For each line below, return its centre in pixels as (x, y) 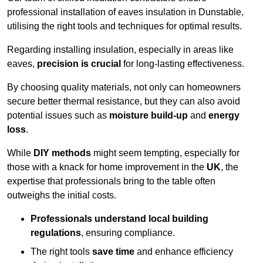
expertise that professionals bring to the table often (111, 181)
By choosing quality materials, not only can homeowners (124, 87)
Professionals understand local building (119, 219)
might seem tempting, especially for (165, 153)
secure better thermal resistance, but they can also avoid (124, 102)
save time (113, 252)
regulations (56, 233)
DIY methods (62, 153)
